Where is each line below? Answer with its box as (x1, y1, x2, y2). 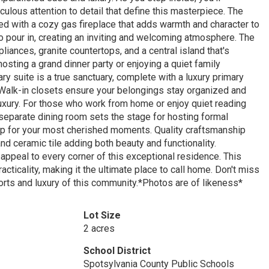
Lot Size (83, 210, 121, 221)
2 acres (83, 223, 115, 234)
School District (83, 245, 151, 256)
